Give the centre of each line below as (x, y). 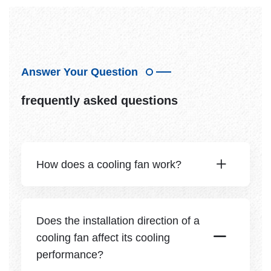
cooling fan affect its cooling (103, 238)
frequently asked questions (100, 100)
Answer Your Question (80, 72)
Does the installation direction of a (118, 221)
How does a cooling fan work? (109, 165)
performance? (70, 255)
